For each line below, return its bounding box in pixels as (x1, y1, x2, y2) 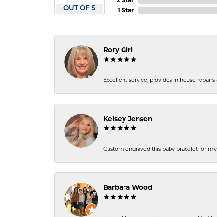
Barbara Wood (103, 184, 152, 192)
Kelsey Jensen (103, 115, 152, 123)
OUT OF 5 (63, 5, 95, 12)
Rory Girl (103, 46, 133, 54)
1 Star (118, 6, 134, 14)
